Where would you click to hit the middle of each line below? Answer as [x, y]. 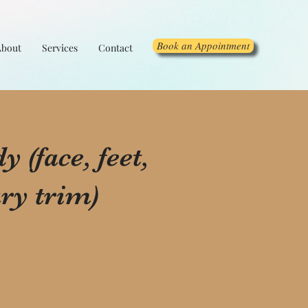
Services [60, 48]
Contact [115, 48]
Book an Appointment [203, 45]
